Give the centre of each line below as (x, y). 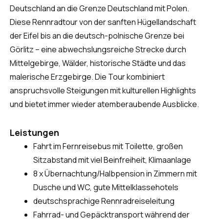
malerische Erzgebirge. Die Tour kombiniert (87, 77)
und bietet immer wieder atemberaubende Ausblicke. (104, 104)
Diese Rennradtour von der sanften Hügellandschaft (103, 22)
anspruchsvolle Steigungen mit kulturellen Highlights (103, 91)
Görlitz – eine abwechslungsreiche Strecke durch (98, 50)
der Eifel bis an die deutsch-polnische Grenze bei (97, 36)
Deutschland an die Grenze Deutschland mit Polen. (99, 9)
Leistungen (34, 133)
